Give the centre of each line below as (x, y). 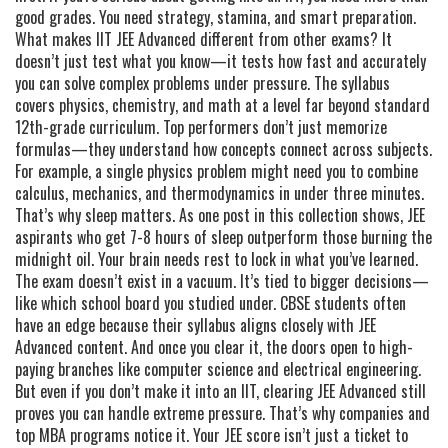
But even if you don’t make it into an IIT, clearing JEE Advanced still (220, 391)
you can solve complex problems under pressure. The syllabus (202, 83)
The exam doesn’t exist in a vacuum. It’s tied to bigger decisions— (222, 281)
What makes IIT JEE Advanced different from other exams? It (203, 39)
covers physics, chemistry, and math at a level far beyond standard (222, 105)
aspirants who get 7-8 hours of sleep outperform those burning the (223, 237)
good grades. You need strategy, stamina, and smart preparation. (215, 17)
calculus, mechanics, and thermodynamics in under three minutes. (219, 193)
